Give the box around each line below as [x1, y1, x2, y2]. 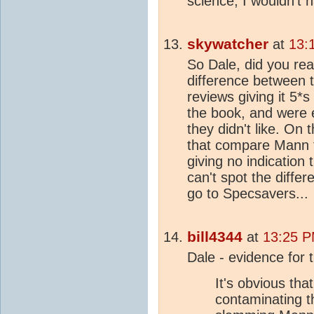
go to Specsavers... [187, 185, 308, 201]
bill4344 [187, 228, 243, 245]
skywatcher [187, 35, 268, 53]
